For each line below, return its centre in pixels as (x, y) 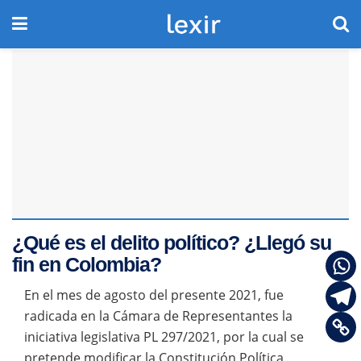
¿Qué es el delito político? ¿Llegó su (172, 243)
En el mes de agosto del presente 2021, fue (154, 295)
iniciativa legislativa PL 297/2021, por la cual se (164, 337)
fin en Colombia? (87, 264)
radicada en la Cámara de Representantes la (158, 316)
